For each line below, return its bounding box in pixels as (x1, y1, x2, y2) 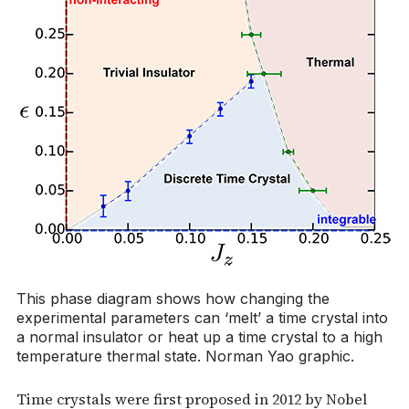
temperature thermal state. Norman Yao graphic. (16, 346, 354, 365)
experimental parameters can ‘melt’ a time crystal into (16, 308, 388, 327)
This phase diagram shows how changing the (16, 288, 330, 308)
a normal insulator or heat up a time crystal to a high (16, 327, 383, 346)
